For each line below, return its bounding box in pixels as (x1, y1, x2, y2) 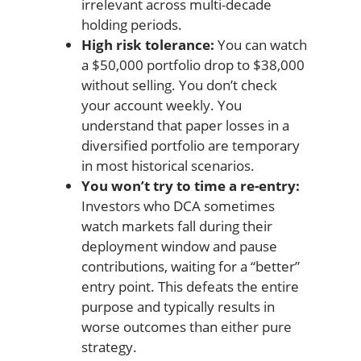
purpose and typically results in (81, 297, 275, 316)
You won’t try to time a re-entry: (81, 176, 300, 195)
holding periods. (81, 15, 182, 34)
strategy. (81, 338, 137, 356)
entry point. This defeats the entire (81, 277, 299, 296)
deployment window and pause (81, 237, 277, 255)
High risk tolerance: (81, 35, 214, 54)
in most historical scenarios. (81, 156, 255, 175)
